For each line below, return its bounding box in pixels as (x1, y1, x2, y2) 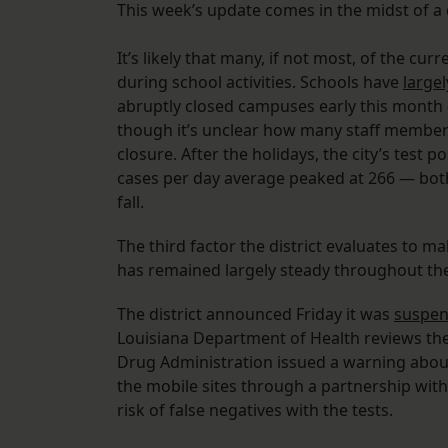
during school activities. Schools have (117, 71, 403, 94)
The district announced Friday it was (117, 303, 394, 326)
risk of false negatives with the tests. (117, 399, 401, 422)
